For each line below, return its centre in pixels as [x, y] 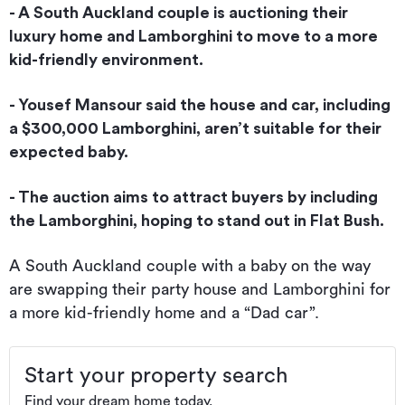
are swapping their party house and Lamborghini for [200, 290]
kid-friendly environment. [106, 60]
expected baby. [69, 152]
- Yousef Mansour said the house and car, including [200, 105]
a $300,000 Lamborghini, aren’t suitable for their [195, 129]
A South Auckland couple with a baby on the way [190, 266]
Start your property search [156, 377]
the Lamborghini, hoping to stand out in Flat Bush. [197, 221]
